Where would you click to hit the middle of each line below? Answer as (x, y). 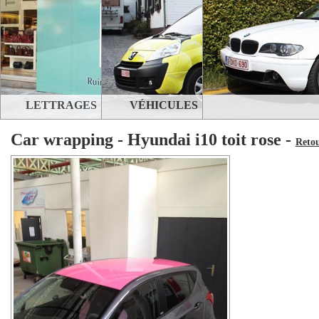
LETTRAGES (61, 105)
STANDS (74, 248)
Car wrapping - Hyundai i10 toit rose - (153, 140)
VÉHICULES (164, 105)
